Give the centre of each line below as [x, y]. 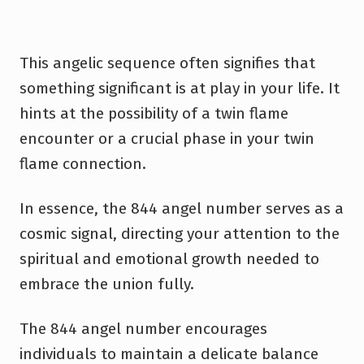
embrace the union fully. [107, 284]
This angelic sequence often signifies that [167, 63]
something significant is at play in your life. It [180, 88]
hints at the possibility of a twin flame [154, 113]
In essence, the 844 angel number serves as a [182, 208]
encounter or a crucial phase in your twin [167, 138]
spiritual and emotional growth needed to [169, 258]
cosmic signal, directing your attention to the [180, 233]
